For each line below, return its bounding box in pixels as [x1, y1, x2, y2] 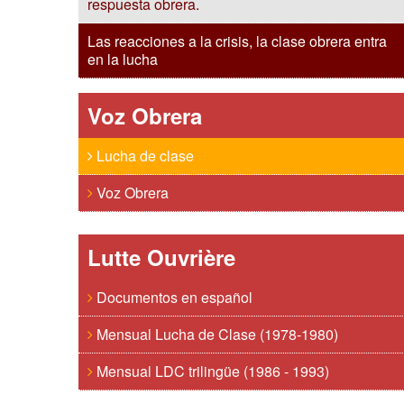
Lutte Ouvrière [87, 242, 235, 272]
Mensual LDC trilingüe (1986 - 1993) [93, 361, 329, 381]
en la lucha [87, 49, 158, 69]
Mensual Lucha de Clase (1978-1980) [93, 324, 338, 344]
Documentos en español [93, 287, 252, 308]
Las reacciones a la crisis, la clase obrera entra [87, 31, 387, 51]
